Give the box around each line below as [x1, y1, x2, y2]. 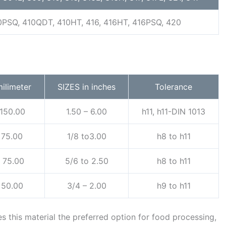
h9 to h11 [156, 181, 191, 191]
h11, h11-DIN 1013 [142, 106, 205, 117]
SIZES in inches [58, 82, 116, 92]
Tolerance [155, 82, 192, 92]
